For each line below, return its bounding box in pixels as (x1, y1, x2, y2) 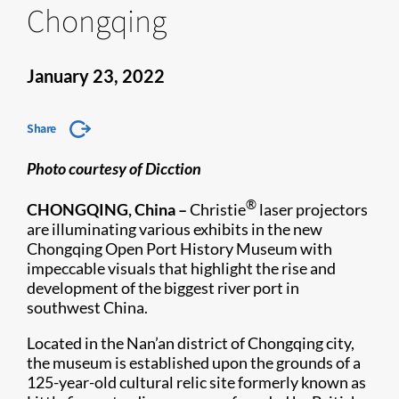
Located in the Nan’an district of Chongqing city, (27, 333, 354, 353)
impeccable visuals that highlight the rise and (27, 258, 336, 278)
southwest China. (27, 297, 148, 317)
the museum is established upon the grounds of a (27, 353, 361, 372)
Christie (190, 199, 246, 219)
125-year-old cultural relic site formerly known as (27, 372, 366, 392)
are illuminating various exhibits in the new (27, 219, 322, 239)
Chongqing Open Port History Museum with (27, 239, 332, 258)
